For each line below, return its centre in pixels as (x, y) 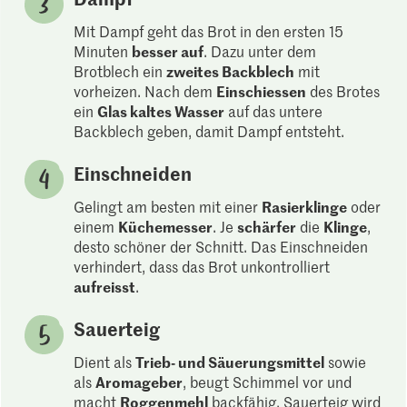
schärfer (267, 227)
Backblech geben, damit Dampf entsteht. (209, 131)
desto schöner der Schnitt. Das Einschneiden (221, 247)
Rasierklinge (305, 207)
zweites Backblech (231, 71)
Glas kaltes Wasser (161, 111)
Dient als (105, 362)
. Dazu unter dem (260, 51)
